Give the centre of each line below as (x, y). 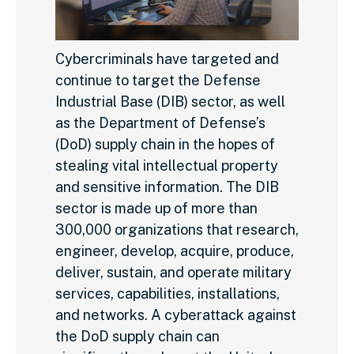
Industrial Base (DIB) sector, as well (170, 102)
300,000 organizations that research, (177, 230)
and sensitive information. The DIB (167, 187)
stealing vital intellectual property (167, 166)
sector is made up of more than (156, 209)
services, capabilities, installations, (168, 294)
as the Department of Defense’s (160, 123)
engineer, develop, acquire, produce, (175, 251)
